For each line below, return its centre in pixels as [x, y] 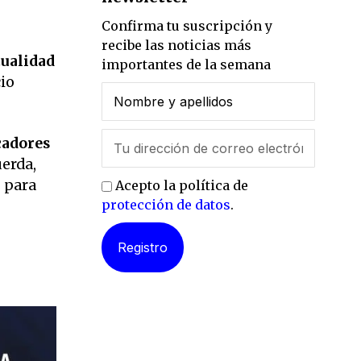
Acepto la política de [180, 185]
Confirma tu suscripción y [187, 25]
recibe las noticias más [176, 45]
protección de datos [166, 204]
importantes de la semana [186, 64]
